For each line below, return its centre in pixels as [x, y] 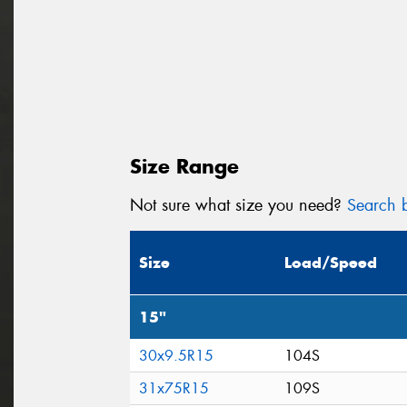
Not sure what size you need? [238, 205]
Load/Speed [331, 263]
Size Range [184, 166]
